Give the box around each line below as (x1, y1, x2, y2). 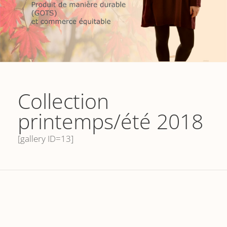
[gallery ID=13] (18, 133, 73, 145)
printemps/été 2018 (18, 107, 203, 136)
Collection (18, 87, 109, 116)
